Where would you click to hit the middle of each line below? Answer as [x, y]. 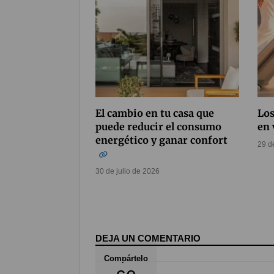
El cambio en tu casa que [155, 113]
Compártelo [126, 258]
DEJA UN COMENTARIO [148, 239]
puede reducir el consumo [158, 127]
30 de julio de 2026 [128, 172]
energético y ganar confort [161, 140]
